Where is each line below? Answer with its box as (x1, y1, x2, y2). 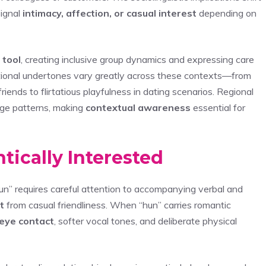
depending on (197, 7, 256, 19)
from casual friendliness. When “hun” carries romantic (4, 198, 231, 211)
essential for (191, 101, 245, 113)
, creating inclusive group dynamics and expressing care (21, 53, 254, 65)
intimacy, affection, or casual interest (23, 7, 197, 19)
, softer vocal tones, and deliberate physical (54, 214, 237, 227)
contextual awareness (85, 101, 191, 113)
